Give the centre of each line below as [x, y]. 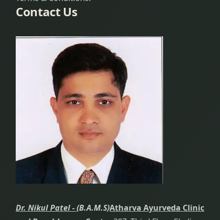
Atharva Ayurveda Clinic [157, 208]
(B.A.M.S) [93, 208]
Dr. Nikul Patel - [46, 208]
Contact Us [47, 12]
